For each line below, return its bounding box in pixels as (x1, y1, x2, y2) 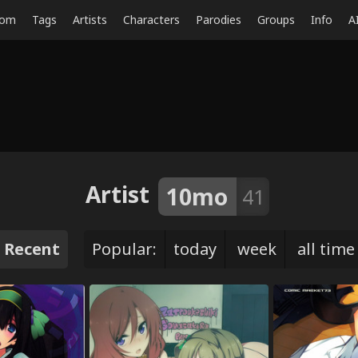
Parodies (196, 12, 241, 27)
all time (296, 238, 355, 261)
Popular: (91, 238, 157, 261)
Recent (3, 238, 60, 261)
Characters (123, 12, 180, 27)
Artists (73, 12, 107, 27)
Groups (257, 12, 295, 27)
